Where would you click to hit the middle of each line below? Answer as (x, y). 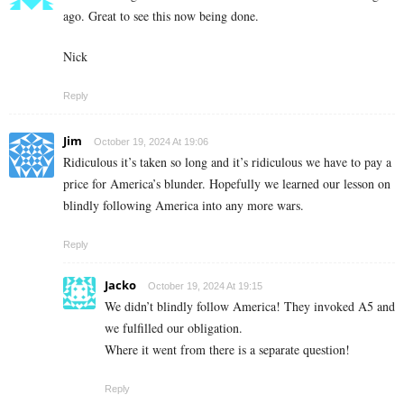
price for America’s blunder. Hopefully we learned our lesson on (227, 184)
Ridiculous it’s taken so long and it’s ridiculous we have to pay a (227, 162)
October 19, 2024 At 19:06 (151, 142)
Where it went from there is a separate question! (227, 350)
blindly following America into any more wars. (184, 206)
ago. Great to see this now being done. (161, 16)
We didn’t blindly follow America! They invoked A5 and (250, 307)
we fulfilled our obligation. (174, 328)
